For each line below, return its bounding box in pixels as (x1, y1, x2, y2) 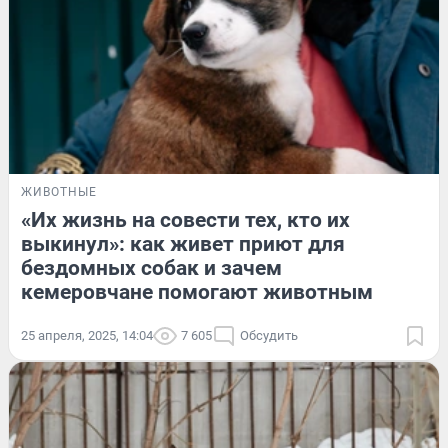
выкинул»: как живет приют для (21, 231, 345, 256)
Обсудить (240, 327, 298, 343)
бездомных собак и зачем (21, 255, 282, 280)
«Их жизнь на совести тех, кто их (21, 207, 350, 232)
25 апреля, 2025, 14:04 (21, 327, 153, 343)
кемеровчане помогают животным (21, 279, 373, 304)
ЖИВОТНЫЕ (21, 184, 97, 199)
